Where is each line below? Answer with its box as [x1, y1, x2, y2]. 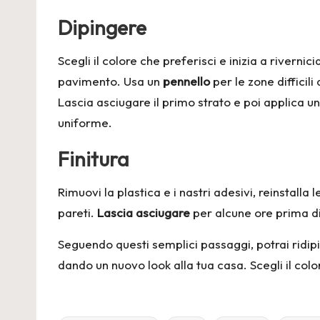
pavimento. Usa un [58, 73, 163, 89]
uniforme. [58, 114, 112, 130]
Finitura [58, 146, 129, 171]
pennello [163, 73, 210, 89]
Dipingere [58, 14, 146, 40]
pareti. [58, 204, 97, 220]
